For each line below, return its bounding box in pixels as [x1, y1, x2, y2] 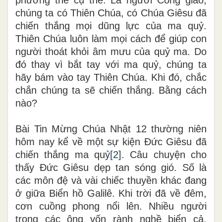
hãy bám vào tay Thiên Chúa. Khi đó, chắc [15, 71, 207, 83]
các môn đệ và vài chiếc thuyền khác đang [15, 174, 207, 186]
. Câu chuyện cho [121, 149, 207, 160]
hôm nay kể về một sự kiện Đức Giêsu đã [15, 136, 207, 147]
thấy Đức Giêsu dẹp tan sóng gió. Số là [15, 162, 207, 173]
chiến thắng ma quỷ [15, 149, 110, 160]
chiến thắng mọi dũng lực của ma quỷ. [15, 20, 207, 31]
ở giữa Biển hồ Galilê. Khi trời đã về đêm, [15, 187, 207, 199]
